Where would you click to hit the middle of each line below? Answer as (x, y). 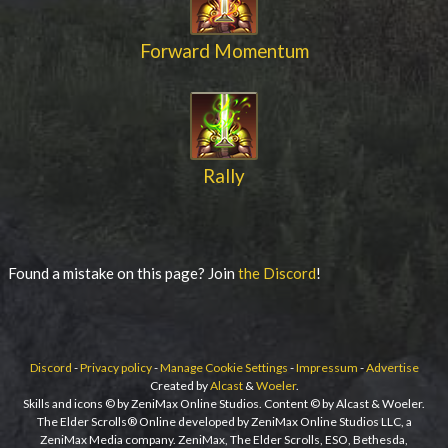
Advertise (392, 367)
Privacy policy (115, 367)
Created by (179, 385)
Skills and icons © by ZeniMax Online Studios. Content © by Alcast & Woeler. (224, 403)
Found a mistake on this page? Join (123, 273)
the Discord (277, 273)
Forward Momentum (224, 50)
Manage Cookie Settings (223, 367)
